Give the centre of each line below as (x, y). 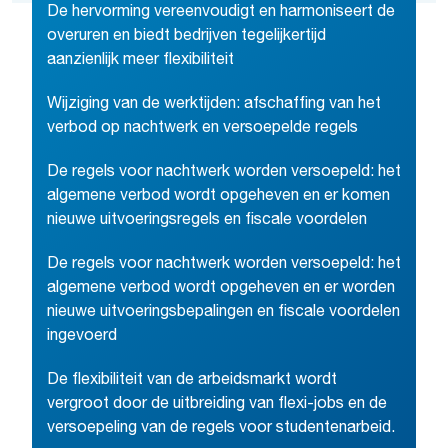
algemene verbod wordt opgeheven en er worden (221, 289)
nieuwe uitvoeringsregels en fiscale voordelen (207, 221)
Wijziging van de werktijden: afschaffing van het (214, 105)
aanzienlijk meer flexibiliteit (140, 61)
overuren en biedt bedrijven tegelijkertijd (186, 37)
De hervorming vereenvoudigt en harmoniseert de (221, 13)
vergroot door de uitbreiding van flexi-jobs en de (217, 405)
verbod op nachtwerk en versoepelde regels (202, 129)
